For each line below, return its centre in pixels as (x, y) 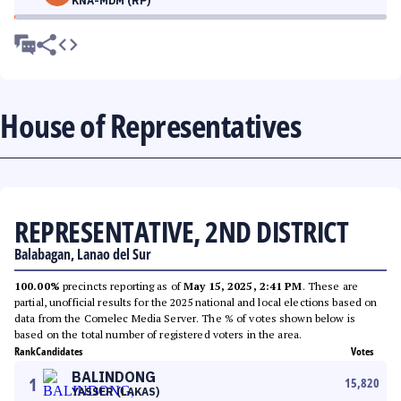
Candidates (59, 351)
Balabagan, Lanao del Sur (83, 254)
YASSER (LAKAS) (115, 392)
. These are (330, 286)
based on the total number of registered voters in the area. (158, 334)
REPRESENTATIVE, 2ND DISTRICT (181, 231)
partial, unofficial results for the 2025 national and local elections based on (196, 302)
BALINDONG (114, 377)
